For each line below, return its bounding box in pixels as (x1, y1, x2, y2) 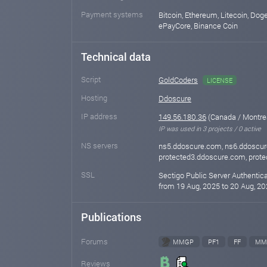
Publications (81, 210, 141, 224)
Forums (81, 236, 108, 247)
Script (81, 74, 101, 85)
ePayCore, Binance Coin (159, 20, 238, 31)
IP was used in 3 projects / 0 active (159, 124, 261, 133)
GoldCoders (159, 74, 198, 85)
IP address (81, 111, 117, 122)
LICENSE (207, 76, 232, 85)
